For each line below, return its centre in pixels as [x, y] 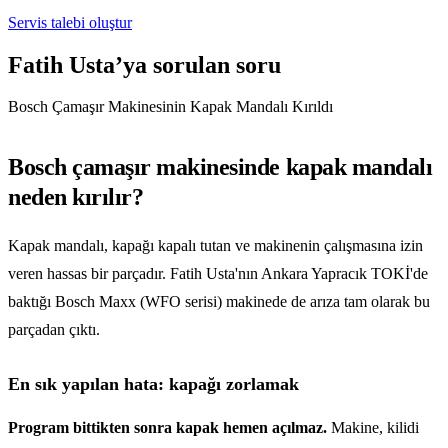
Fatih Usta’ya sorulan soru [144, 64]
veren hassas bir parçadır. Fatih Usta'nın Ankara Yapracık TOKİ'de [218, 274]
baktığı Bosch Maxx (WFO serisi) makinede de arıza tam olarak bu [219, 302]
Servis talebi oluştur [70, 22]
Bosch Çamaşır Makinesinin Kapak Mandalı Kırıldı [170, 107]
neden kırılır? [76, 197]
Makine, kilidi [373, 428]
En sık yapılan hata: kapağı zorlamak [153, 384]
